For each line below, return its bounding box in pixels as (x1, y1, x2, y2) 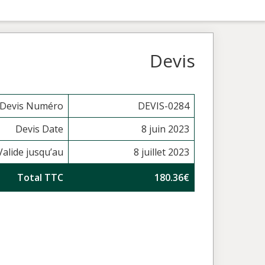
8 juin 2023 (141, 122, 190, 135)
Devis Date (15, 122, 64, 135)
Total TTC (17, 171, 64, 184)
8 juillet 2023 (134, 146, 190, 159)
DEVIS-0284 (138, 99, 190, 112)
